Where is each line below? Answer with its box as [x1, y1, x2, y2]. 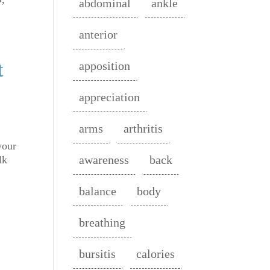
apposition [79, 59, 131, 73]
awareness [79, 153, 130, 167]
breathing [79, 216, 126, 230]
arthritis [124, 122, 163, 136]
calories [136, 247, 175, 261]
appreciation [79, 90, 140, 104]
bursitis [79, 247, 116, 261]
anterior [79, 28, 118, 42]
